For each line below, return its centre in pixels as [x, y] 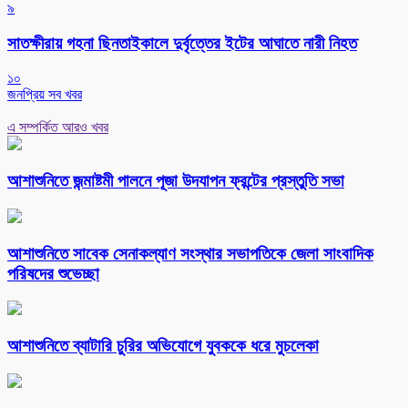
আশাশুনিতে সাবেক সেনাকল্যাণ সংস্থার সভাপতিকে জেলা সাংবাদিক [190, 253]
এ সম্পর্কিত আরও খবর [58, 127]
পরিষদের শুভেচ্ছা [53, 273]
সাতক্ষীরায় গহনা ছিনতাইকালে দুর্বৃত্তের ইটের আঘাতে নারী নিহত [182, 43]
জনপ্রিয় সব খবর [45, 95]
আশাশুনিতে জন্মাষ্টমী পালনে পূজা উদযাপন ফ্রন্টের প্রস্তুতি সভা [176, 181]
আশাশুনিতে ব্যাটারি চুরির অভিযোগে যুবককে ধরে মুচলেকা [163, 345]
